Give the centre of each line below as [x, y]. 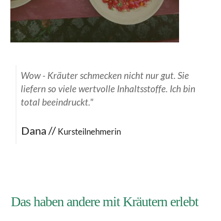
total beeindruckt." [57, 102]
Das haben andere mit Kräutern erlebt [105, 201]
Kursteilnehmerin [89, 131]
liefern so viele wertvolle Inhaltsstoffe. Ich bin [108, 88]
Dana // [39, 130]
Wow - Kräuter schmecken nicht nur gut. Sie [105, 75]
